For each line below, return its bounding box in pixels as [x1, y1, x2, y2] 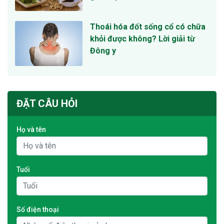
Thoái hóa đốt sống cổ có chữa [90, 22, 205, 32]
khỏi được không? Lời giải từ [90, 34, 195, 44]
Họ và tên [16, 125, 46, 133]
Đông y [90, 46, 116, 56]
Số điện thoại [16, 205, 59, 213]
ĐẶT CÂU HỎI [16, 97, 77, 109]
